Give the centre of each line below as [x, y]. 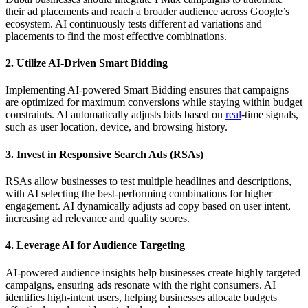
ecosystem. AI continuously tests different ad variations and [134, 23]
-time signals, [270, 115]
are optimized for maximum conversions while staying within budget [154, 102]
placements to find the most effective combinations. [116, 36]
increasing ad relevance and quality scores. [98, 218]
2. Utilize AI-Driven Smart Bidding [87, 63]
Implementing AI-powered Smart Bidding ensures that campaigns [147, 90]
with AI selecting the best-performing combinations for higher [139, 193]
